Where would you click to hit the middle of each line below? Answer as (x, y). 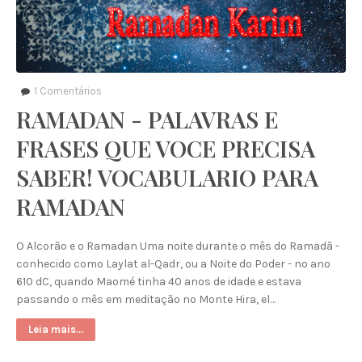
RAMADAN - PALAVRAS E (147, 119)
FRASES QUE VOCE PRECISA (166, 148)
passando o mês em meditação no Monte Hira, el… (146, 299)
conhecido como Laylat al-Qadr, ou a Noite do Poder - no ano (173, 264)
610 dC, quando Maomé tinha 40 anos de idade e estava (159, 282)
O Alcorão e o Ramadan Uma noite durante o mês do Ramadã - (178, 246)
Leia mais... (56, 329)
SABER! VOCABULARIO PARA (167, 177)
